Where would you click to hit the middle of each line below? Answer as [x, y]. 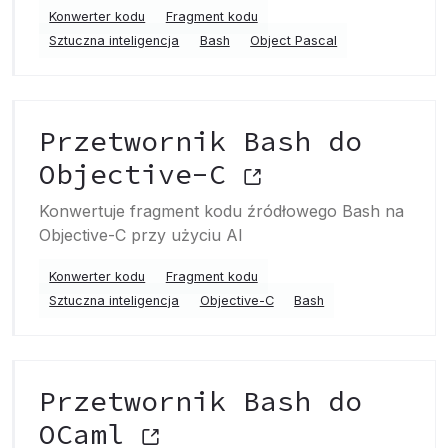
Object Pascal [294, 40]
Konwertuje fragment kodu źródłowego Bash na [221, 211]
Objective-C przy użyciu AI [141, 235]
